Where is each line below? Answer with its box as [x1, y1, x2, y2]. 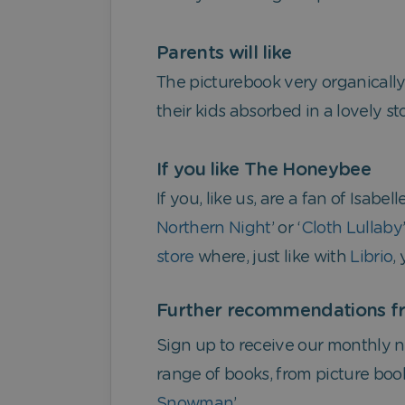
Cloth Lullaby [300, 220, 402, 237]
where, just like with [193, 249, 351, 266]
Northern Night [156, 220, 271, 237]
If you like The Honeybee [156, 160, 371, 179]
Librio [350, 249, 393, 266]
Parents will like [156, 43, 292, 62]
